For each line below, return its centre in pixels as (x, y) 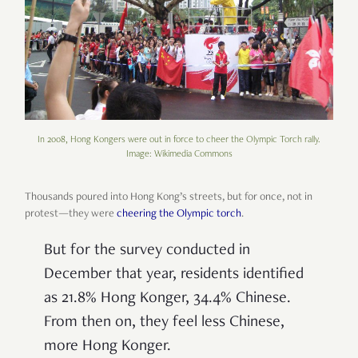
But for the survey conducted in (147, 251)
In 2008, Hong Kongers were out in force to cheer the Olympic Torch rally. (179, 140)
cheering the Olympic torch (179, 215)
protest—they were (71, 215)
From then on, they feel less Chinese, (164, 323)
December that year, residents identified (174, 275)
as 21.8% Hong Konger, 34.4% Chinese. (167, 299)
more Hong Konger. (107, 347)
